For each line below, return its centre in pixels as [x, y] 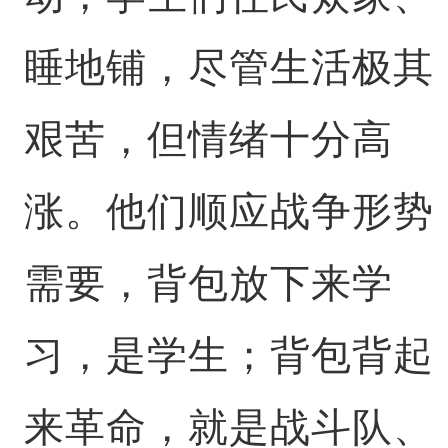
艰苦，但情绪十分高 [208, 139]
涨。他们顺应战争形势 [228, 211]
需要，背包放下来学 [208, 283]
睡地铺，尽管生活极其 [228, 67]
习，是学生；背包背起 [228, 355]
